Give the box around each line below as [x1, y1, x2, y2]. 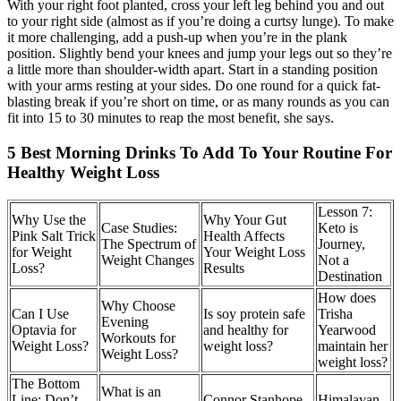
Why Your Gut [203, 211, 286, 227]
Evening [101, 313, 149, 329]
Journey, [318, 235, 365, 252]
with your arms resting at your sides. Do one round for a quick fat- [7, 78, 380, 94]
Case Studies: [101, 219, 177, 235]
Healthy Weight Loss [7, 163, 159, 183]
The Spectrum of [101, 235, 196, 252]
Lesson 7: [318, 203, 372, 219]
